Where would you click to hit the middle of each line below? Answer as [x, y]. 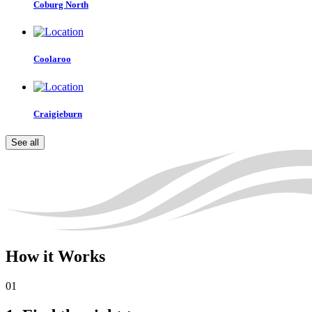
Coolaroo [52, 59]
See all [25, 142]
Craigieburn [58, 114]
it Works [72, 256]
